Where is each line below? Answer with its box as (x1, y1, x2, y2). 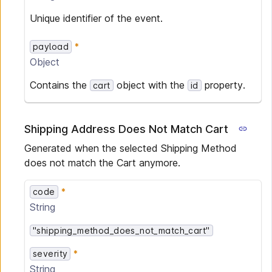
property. (201, 79, 245, 91)
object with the (113, 79, 188, 91)
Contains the (30, 79, 90, 91)
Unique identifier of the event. (30, 12, 163, 24)
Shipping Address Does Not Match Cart (24, 123, 228, 135)
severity (33, 248, 68, 259)
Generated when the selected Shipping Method (24, 142, 237, 154)
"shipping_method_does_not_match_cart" (33, 225, 210, 236)
